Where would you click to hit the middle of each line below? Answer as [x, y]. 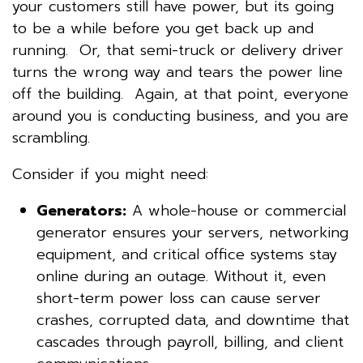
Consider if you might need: [110, 174]
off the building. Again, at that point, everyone [180, 94]
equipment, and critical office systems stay [187, 254]
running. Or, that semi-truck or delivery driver [178, 50]
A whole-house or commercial [236, 210]
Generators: [81, 210]
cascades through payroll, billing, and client [190, 342]
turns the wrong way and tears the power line [177, 72]
